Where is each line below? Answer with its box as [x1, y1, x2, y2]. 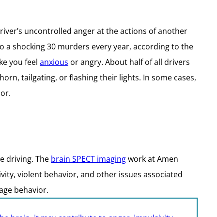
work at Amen [126, 154, 178, 164]
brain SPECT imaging [51, 154, 126, 164]
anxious [40, 57, 68, 67]
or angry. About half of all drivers [68, 57, 190, 67]
